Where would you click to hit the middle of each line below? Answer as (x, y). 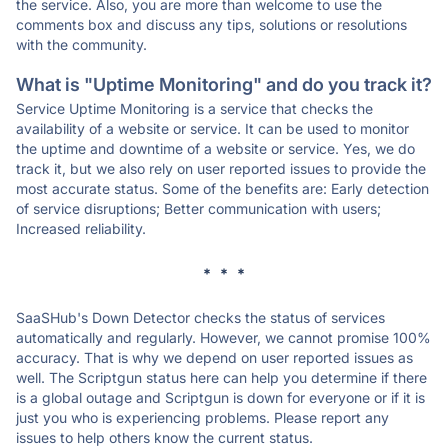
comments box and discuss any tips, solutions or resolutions (211, 24)
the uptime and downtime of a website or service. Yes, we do (215, 148)
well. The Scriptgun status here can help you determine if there (221, 377)
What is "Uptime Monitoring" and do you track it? (224, 84)
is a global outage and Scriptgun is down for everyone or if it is (220, 397)
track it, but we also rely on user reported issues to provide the (221, 168)
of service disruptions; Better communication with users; (198, 208)
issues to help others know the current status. (164, 437)
